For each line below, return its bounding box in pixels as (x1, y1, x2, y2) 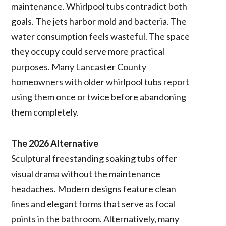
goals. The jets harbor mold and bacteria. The (11, 15, 187, 27)
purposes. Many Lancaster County (11, 61, 147, 72)
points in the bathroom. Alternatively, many (11, 213, 180, 224)
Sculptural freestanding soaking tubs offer (11, 152, 178, 164)
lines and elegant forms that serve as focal (11, 198, 176, 209)
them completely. (11, 106, 79, 118)
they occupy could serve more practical (11, 45, 165, 57)
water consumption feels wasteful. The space (11, 30, 190, 42)
